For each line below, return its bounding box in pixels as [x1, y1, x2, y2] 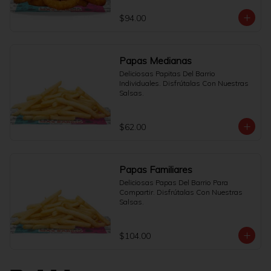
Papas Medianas [119, 54, 192, 67]
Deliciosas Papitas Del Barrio [119, 69, 215, 78]
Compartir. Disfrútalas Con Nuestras [119, 188, 243, 197]
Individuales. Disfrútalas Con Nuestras [119, 79, 249, 88]
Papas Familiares [119, 163, 192, 175]
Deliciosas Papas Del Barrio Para [119, 178, 228, 187]
